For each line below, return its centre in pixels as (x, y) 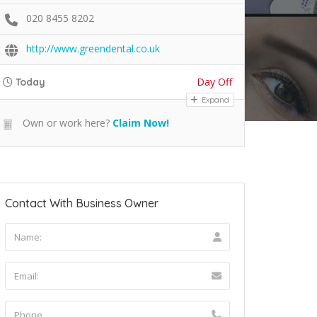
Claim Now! (141, 123)
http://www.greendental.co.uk (93, 49)
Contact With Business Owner (82, 203)
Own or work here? (65, 123)
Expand (214, 100)
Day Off (214, 82)
